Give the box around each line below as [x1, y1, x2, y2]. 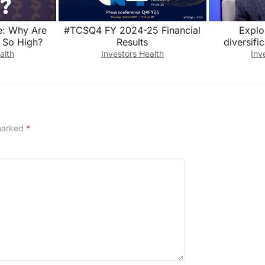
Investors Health [101, 48, 164, 59]
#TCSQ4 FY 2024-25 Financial [63, 24, 201, 36]
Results [117, 35, 148, 48]
